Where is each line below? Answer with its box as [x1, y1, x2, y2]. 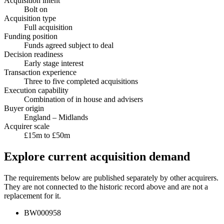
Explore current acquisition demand [4, 150, 190, 163]
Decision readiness [4, 50, 63, 59]
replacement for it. [4, 191, 61, 200]
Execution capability [4, 86, 68, 95]
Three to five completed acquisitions [24, 77, 138, 86]
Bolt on [24, 5, 47, 14]
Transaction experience [4, 68, 76, 77]
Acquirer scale [4, 122, 49, 131]
